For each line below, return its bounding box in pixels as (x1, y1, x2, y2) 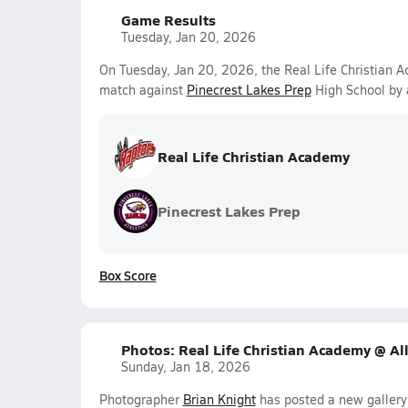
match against (98, 81, 187, 98)
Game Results (120, 9, 216, 30)
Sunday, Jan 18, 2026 (120, 358, 250, 375)
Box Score (98, 266, 157, 284)
